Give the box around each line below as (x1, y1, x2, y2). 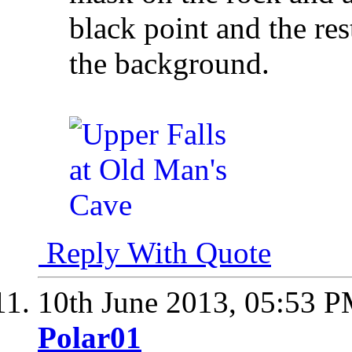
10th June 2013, (38, 284, 244, 319)
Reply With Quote (38, 235, 271, 269)
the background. (69, 46, 269, 80)
